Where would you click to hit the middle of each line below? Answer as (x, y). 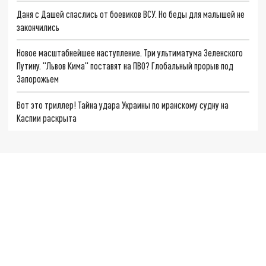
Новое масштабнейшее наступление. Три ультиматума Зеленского (130, 53)
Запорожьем (38, 79)
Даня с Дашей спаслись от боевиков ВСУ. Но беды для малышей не (131, 14)
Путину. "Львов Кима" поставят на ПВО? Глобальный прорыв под (125, 66)
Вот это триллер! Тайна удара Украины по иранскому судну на (123, 104)
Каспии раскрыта (47, 118)
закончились (38, 27)
